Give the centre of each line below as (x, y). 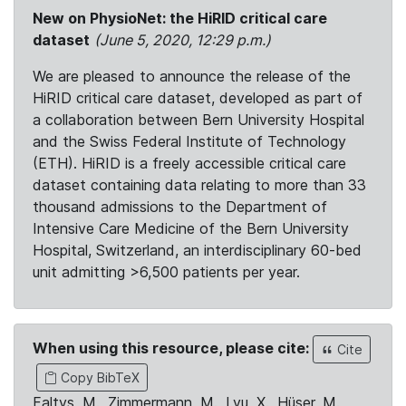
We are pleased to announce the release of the (192, 76)
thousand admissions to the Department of (180, 207)
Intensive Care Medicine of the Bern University (191, 228)
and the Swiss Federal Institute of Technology (189, 141)
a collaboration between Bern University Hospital (198, 120)
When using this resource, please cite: (173, 348)
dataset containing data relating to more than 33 (199, 185)
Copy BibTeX (98, 377)
